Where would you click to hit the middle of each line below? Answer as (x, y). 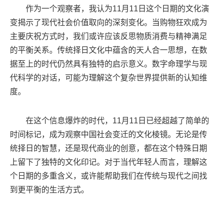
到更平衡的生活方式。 (49, 189)
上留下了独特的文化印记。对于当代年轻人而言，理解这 (109, 162)
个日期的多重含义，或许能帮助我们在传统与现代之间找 (109, 176)
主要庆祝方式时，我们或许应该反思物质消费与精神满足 (109, 36)
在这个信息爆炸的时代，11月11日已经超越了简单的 (117, 120)
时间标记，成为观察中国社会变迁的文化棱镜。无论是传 (109, 134)
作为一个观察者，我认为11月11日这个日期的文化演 (117, 8)
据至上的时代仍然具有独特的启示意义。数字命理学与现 (109, 64)
